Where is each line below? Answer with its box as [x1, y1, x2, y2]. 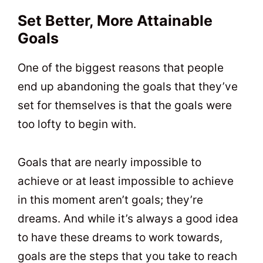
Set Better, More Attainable [18, 12, 213, 30]
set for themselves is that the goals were [18, 99, 232, 113]
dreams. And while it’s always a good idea [18, 211, 238, 225]
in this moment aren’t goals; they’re [18, 193, 203, 207]
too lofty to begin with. [18, 117, 136, 131]
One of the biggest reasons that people [18, 61, 224, 75]
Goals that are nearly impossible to [18, 155, 201, 169]
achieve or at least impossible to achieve [18, 174, 234, 188]
